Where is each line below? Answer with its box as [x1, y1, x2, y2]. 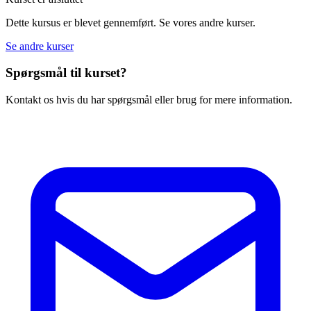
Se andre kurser [6, 40, 74, 52]
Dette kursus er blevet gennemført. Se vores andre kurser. [6, 16, 255, 28]
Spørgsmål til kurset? [6, 65, 127, 81]
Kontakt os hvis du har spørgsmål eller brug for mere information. [6, 94, 292, 106]
